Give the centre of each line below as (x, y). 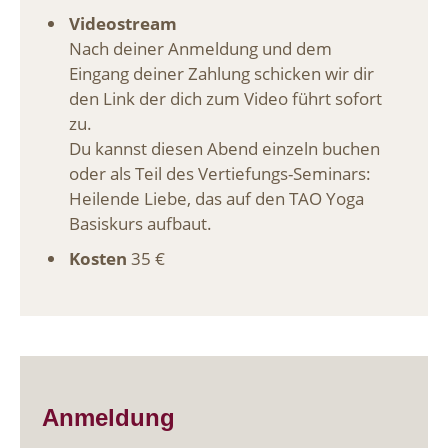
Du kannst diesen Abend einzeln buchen (224, 148)
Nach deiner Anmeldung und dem (200, 48)
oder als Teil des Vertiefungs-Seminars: (219, 173)
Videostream (122, 23)
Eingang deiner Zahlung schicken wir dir (221, 73)
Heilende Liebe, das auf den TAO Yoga (216, 198)
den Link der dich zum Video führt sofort (225, 98)
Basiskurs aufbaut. (140, 223)
